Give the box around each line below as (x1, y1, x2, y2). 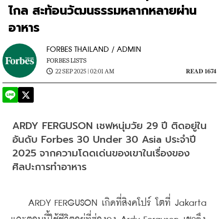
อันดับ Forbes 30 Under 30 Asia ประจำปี (12, 131, 196, 147)
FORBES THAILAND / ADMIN (46, 45, 141, 54)
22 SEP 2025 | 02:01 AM (55, 67, 114, 75)
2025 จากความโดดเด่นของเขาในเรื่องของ (12, 145, 190, 160)
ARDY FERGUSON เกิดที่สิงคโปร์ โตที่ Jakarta (11, 198, 207, 208)
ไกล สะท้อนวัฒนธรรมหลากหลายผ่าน (8, 1, 197, 20)
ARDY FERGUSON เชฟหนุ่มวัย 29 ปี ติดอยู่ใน (12, 118, 207, 133)
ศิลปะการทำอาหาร (12, 159, 87, 174)
